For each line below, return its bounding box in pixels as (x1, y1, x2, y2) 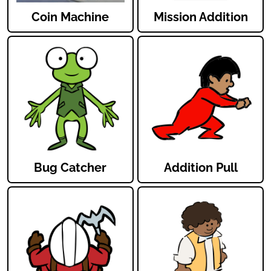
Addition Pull (163, 160, 238, 175)
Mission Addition (153, 10, 248, 25)
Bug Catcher (34, 160, 107, 175)
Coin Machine (31, 10, 109, 25)
